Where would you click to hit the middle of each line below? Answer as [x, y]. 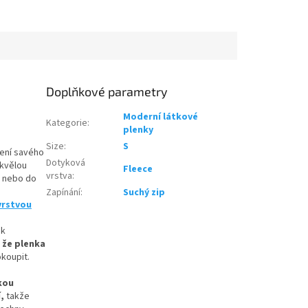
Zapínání [64, 193]
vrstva [59, 176]
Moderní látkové [161, 117]
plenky [139, 130]
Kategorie [67, 123]
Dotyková [66, 163]
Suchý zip [144, 193]
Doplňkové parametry [107, 92]
